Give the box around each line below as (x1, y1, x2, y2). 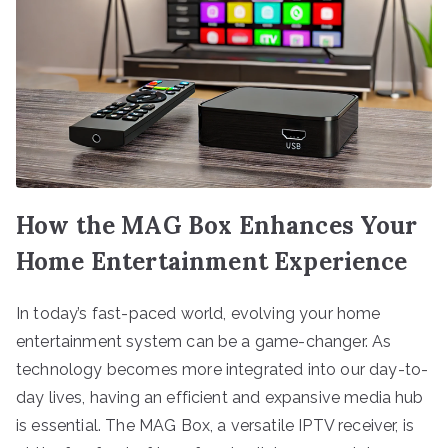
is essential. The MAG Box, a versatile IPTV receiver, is (16, 415, 414, 435)
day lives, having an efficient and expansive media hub (16, 387, 424, 407)
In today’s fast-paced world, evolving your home (16, 303, 381, 323)
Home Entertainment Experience (16, 245, 408, 277)
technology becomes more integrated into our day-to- (16, 359, 429, 379)
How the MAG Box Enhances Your (16, 209, 418, 241)
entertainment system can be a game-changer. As (16, 331, 392, 351)
